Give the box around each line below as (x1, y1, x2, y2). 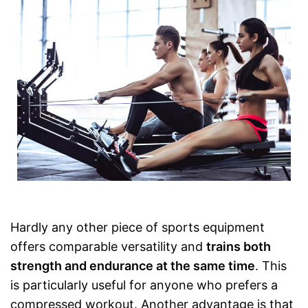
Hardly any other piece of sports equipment (10, 220, 265, 235)
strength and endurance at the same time (10, 258, 255, 274)
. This (255, 258, 287, 274)
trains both (206, 239, 271, 254)
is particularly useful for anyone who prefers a (10, 278, 278, 293)
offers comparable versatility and (10, 239, 206, 254)
